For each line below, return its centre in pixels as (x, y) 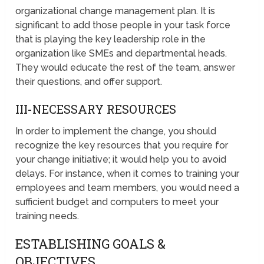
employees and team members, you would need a (128, 188)
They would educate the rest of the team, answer (126, 68)
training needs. (47, 216)
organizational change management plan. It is (115, 11)
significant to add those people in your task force (123, 25)
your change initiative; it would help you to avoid (121, 160)
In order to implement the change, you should (116, 131)
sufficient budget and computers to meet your (117, 202)
